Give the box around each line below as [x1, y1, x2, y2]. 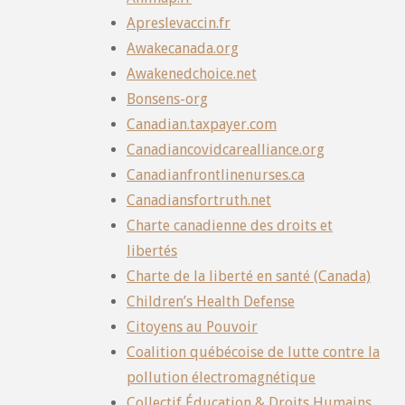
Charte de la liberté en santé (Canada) [127, 267, 371, 285]
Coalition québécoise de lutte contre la [127, 343, 380, 361]
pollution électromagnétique [127, 368, 316, 386]
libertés [127, 241, 177, 259]
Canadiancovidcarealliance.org [127, 140, 325, 158]
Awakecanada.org [127, 39, 239, 57]
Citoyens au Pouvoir [127, 317, 258, 335]
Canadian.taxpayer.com [127, 115, 277, 133]
